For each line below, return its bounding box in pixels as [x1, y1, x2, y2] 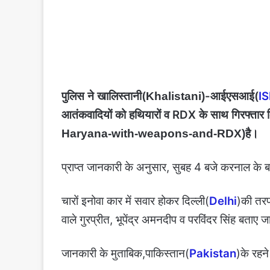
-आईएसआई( [205, 89, 259, 104]
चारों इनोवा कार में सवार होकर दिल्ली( [61, 194, 209, 209]
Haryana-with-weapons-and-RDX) [61, 127, 245, 140]
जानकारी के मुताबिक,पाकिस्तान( [61, 246, 189, 261]
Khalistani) [146, 90, 205, 103]
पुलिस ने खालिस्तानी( [61, 89, 146, 104]
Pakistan [189, 246, 236, 261]
